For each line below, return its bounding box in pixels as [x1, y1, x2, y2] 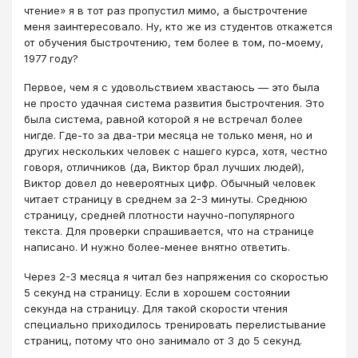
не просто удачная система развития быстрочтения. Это [24, 97, 324, 110]
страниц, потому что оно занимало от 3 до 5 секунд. [24, 333, 302, 347]
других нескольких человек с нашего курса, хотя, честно [24, 145, 328, 158]
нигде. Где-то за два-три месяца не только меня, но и [24, 129, 312, 142]
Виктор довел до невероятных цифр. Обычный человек [24, 177, 316, 190]
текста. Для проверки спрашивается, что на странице [24, 225, 314, 238]
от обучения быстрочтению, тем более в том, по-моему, [24, 35, 324, 49]
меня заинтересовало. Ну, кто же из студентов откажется [24, 19, 332, 33]
